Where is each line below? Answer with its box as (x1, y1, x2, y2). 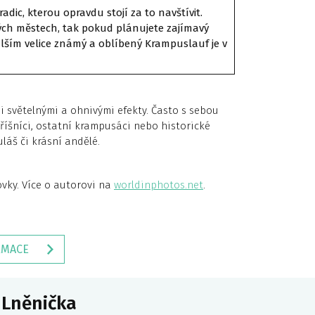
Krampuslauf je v (145, 37, 227, 50)
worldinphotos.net (114, 179, 203, 191)
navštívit (158, 6, 200, 19)
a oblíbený (86, 37, 142, 50)
